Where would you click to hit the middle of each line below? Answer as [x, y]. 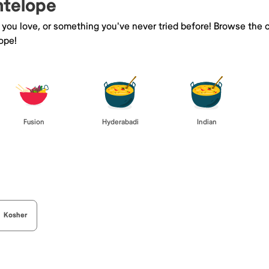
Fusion [34, 122]
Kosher [15, 215]
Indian [207, 122]
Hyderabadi [120, 122]
